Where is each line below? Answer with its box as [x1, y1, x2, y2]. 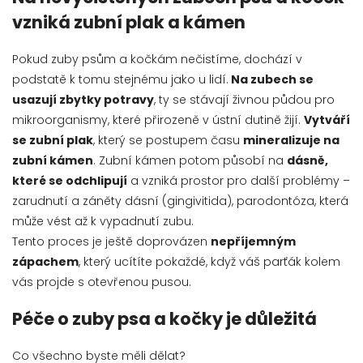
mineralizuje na [243, 131, 340, 148]
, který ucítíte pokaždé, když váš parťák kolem [79, 253, 340, 270]
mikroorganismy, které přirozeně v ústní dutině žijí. [12, 111, 301, 128]
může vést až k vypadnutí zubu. [12, 212, 194, 229]
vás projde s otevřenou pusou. [12, 273, 191, 290]
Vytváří [304, 111, 350, 128]
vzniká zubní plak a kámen [12, 11, 246, 35]
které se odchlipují [12, 172, 127, 189]
